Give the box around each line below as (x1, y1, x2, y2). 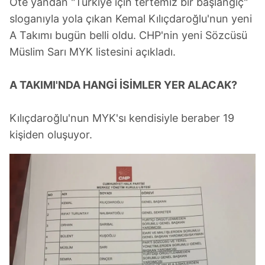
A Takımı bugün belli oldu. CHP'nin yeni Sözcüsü (9, 29, 247, 42)
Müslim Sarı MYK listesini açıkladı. (9, 46, 176, 59)
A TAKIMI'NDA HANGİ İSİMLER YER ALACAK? (9, 79, 237, 92)
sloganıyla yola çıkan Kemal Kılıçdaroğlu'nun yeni (9, 12, 252, 25)
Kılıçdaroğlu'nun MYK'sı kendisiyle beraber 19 (9, 112, 234, 125)
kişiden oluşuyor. (9, 128, 92, 141)
